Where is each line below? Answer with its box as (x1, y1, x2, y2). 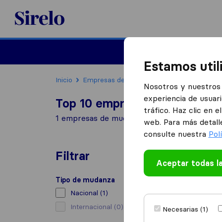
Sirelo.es (14, 7, 45, 17)
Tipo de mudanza (55, 175, 115, 184)
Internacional (70, 202, 114, 211)
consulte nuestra (143, 129, 209, 139)
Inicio (55, 75, 72, 84)
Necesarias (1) (162, 205, 208, 214)
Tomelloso (170, 75, 203, 84)
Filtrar (55, 149, 90, 163)
